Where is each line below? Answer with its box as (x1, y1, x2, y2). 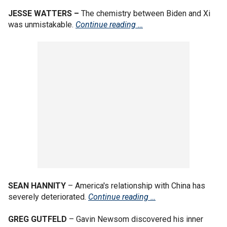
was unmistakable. (8, 19, 75, 29)
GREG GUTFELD (8, 214, 67, 224)
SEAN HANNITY (8, 180, 66, 191)
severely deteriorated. (8, 192, 88, 202)
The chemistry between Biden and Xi (81, 8, 210, 18)
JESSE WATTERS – (8, 8, 81, 18)
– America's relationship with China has (66, 180, 205, 191)
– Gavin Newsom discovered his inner (67, 214, 203, 224)
